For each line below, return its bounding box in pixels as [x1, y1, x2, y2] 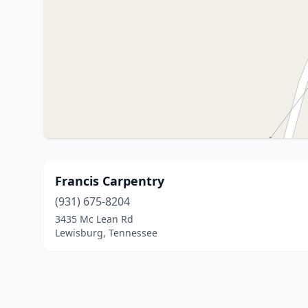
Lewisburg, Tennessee [55, 226, 157, 239]
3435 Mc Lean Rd [55, 212, 133, 225]
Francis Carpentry [55, 173, 164, 189]
